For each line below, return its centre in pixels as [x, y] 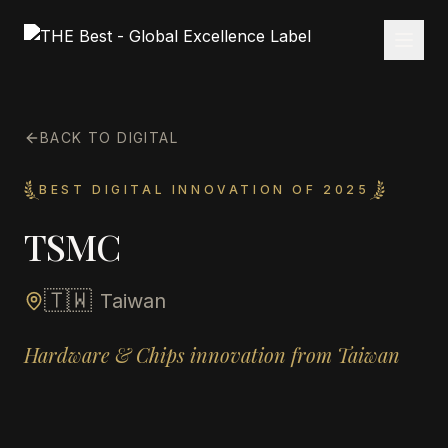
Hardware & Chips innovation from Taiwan [212, 354]
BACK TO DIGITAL [109, 137]
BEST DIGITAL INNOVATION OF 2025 [204, 189]
